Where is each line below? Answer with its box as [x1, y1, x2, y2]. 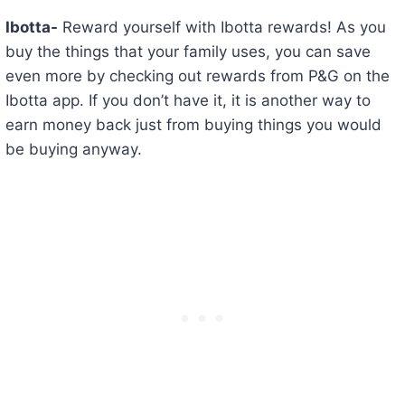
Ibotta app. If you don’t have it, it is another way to [5, 91, 371, 110]
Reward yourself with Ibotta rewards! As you [57, 18, 386, 37]
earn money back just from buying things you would [5, 116, 381, 135]
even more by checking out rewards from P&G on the [5, 67, 390, 86]
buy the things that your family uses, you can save [5, 42, 371, 61]
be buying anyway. [5, 140, 142, 159]
